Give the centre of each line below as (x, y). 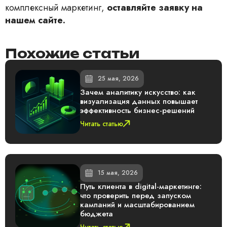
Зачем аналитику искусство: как (138, 92)
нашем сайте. (35, 21)
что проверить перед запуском (136, 196)
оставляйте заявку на (155, 8)
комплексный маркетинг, (56, 8)
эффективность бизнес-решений (138, 111)
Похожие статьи (72, 54)
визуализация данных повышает (139, 102)
